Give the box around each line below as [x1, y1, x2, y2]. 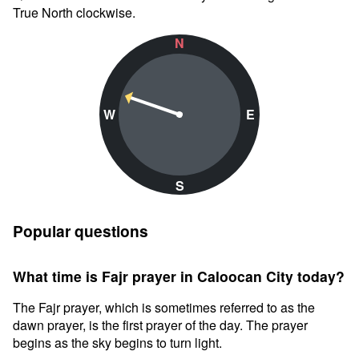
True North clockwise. [13, 3, 135, 22]
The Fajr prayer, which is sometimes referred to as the [13, 298, 315, 317]
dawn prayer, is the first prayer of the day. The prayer [13, 316, 308, 334]
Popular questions [13, 220, 148, 242]
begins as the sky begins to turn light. [13, 333, 222, 352]
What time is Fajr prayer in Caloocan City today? [13, 266, 345, 286]
